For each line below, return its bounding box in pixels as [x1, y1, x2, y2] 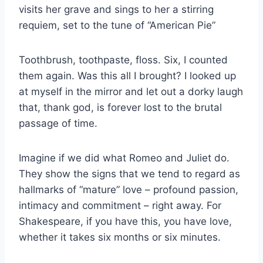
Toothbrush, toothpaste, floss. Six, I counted [19, 54, 228, 66]
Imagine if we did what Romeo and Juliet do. [19, 152, 230, 164]
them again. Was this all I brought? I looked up [19, 70, 236, 82]
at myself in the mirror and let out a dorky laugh [19, 86, 243, 97]
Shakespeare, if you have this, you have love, [19, 215, 232, 227]
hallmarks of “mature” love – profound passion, [19, 184, 238, 195]
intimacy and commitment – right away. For [19, 200, 221, 211]
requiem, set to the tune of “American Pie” [19, 19, 215, 31]
